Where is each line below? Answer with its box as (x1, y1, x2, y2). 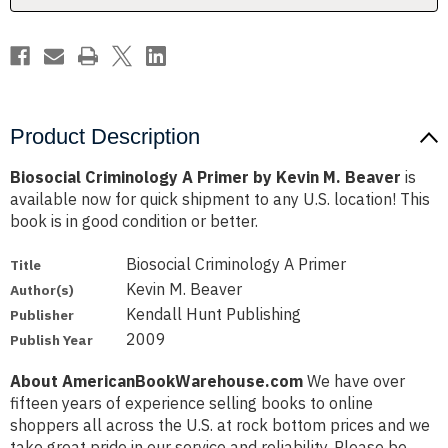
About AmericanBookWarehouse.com (10, 371, 303, 392)
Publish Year (10, 331, 93, 350)
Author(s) (10, 281, 74, 300)
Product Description (10, 124, 200, 150)
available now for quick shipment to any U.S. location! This (10, 189, 430, 210)
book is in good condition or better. (10, 211, 258, 232)
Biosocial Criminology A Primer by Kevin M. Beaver (10, 167, 401, 188)
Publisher (10, 306, 74, 325)
